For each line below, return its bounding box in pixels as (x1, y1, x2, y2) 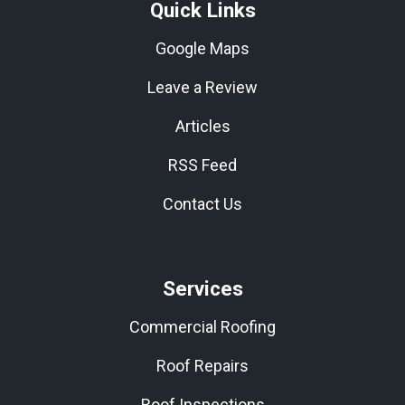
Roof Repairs (156, 356, 249, 376)
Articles (174, 117, 231, 137)
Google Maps (155, 39, 250, 59)
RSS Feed (168, 155, 237, 175)
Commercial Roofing (129, 317, 276, 337)
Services (162, 277, 243, 301)
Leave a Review (147, 78, 258, 98)
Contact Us (163, 194, 242, 214)
